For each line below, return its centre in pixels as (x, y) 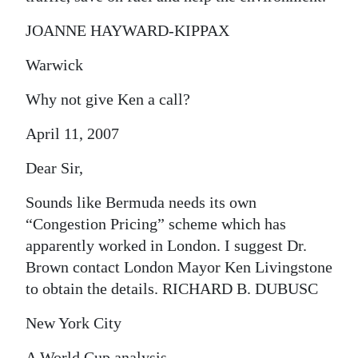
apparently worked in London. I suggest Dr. (166, 245)
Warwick (54, 65)
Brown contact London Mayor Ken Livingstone (179, 267)
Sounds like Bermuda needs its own (141, 202)
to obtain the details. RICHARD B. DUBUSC (172, 288)
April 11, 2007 (72, 133)
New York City (74, 323)
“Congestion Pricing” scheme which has (156, 224)
